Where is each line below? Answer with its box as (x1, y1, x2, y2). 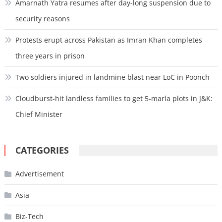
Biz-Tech (15, 211, 44, 221)
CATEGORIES (15, 144, 69, 156)
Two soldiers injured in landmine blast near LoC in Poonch (15, 72, 210, 82)
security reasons (15, 13, 70, 23)
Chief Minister (15, 109, 62, 119)
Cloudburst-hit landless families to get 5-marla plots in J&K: (15, 93, 213, 103)
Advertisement (15, 168, 64, 178)
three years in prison (15, 51, 85, 60)
